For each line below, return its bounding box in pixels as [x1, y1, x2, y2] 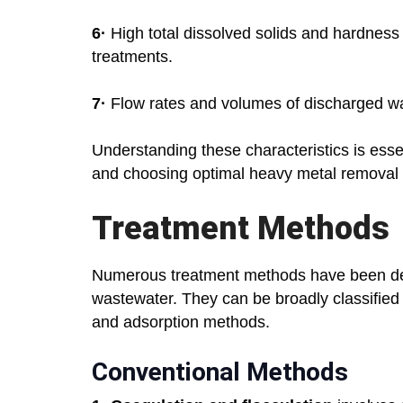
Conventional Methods [92, 357, 348, 388]
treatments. [92, 48, 173, 67]
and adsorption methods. [92, 313, 270, 332]
